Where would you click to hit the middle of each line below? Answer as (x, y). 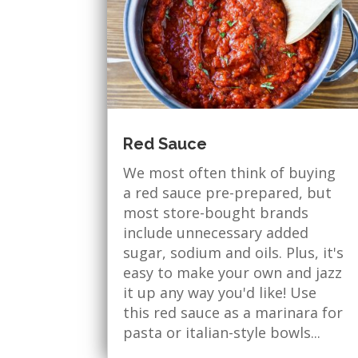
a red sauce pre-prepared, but (228, 192)
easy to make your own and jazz (233, 272)
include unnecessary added (216, 232)
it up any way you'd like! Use (220, 292)
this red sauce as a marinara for (233, 312)
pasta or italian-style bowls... (222, 332)
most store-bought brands (216, 212)
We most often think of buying (230, 172)
